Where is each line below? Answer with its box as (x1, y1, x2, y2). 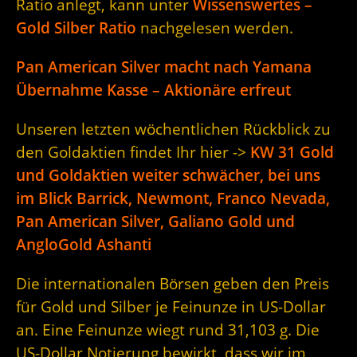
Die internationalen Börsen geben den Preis (16, 273, 329, 294)
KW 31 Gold (250, 142, 334, 163)
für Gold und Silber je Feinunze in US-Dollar (16, 296, 326, 317)
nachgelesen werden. (136, 18, 293, 38)
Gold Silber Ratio (16, 18, 136, 38)
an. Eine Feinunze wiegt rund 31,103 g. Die (16, 320, 320, 340)
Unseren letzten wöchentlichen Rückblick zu (16, 119, 331, 139)
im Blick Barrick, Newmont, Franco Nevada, (16, 188, 330, 209)
